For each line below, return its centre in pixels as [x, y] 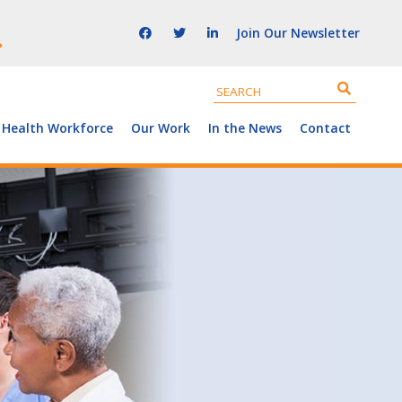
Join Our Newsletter [298, 33]
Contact [325, 128]
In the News [245, 128]
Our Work [161, 128]
